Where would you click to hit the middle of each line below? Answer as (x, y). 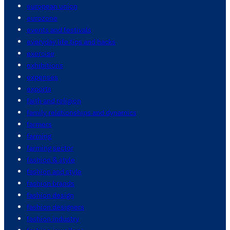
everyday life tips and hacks (71, 42)
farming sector (50, 148)
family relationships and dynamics (82, 112)
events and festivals (59, 30)
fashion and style (54, 171)
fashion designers (55, 207)
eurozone (42, 18)
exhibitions (45, 65)
